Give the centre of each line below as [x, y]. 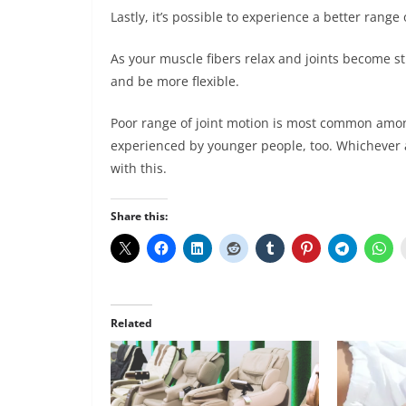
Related [131, 323]
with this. [139, 168]
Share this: [139, 216]
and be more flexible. [175, 81]
